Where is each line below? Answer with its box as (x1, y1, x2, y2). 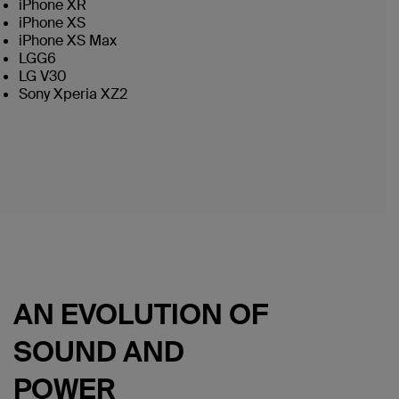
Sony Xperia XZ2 (19, 85, 127, 103)
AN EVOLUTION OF (12, 296, 268, 333)
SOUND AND (12, 333, 184, 370)
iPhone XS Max (19, 31, 117, 50)
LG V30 (19, 67, 67, 85)
